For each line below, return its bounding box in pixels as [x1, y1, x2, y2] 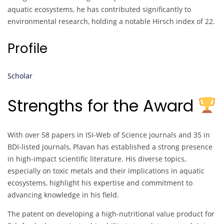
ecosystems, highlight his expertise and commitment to [7, 178, 192, 188]
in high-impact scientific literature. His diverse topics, [7, 154, 186, 164]
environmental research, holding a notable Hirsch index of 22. [7, 16, 215, 26]
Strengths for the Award [7, 94, 198, 117]
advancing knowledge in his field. [7, 190, 119, 200]
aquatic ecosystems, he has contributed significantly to [7, 4, 191, 14]
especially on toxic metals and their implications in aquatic [7, 166, 204, 176]
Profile [7, 39, 47, 58]
